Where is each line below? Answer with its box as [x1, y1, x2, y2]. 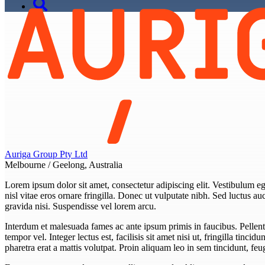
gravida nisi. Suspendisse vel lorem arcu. [5, 201, 156, 211]
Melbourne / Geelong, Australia [5, 159, 122, 170]
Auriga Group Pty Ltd [5, 148, 88, 159]
